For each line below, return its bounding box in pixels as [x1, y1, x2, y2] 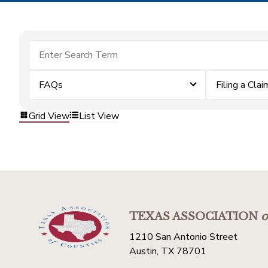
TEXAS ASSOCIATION [129, 210, 258, 223]
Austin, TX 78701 [129, 245, 206, 258]
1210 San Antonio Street [129, 230, 237, 243]
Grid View [29, 109, 69, 123]
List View [79, 109, 119, 123]
